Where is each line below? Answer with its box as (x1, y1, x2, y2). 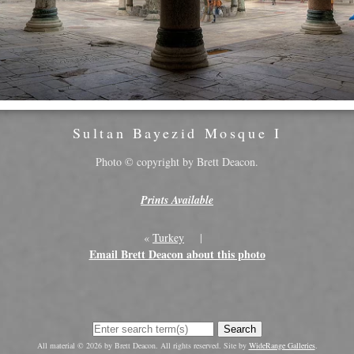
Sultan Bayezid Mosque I (72, 123, 282, 143)
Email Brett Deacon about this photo (88, 246, 265, 263)
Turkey (153, 230, 184, 246)
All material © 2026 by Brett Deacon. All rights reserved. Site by (36, 340, 249, 352)
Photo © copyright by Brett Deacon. (96, 154, 258, 170)
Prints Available (141, 192, 213, 209)
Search (223, 323, 256, 336)
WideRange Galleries (248, 340, 315, 352)
